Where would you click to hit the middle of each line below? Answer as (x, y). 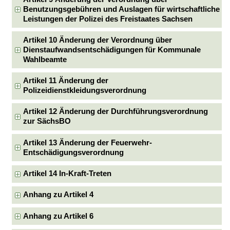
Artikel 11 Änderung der (66, 81)
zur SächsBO (47, 121)
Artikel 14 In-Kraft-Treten (68, 174)
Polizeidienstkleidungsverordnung (85, 91)
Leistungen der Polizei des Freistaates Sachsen (108, 19)
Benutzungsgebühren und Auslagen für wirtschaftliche (122, 9)
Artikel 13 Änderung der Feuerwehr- (88, 142)
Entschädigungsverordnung (74, 152)
